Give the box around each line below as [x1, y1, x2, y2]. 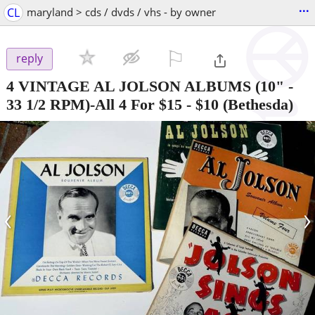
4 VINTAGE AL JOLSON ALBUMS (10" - [6, 77, 293, 95]
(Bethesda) [219, 95, 293, 113]
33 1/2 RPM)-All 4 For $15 [6, 95, 182, 113]
